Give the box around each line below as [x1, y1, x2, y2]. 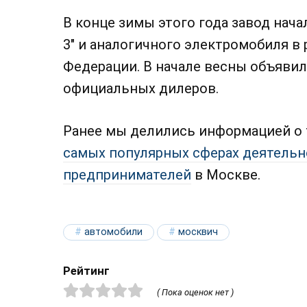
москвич [178, 226, 218, 238]
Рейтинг [63, 264, 110, 278]
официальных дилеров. [63, 80, 219, 97]
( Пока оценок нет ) [156, 287, 234, 297]
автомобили [84, 226, 143, 238]
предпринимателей [63, 167, 191, 183]
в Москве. [191, 167, 260, 183]
